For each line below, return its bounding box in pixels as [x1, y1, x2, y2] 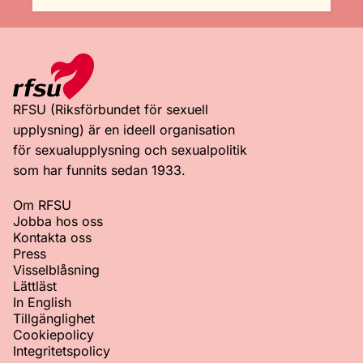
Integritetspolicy [13, 342, 110, 359]
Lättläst [13, 277, 57, 294]
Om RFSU [13, 196, 71, 213]
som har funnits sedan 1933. [13, 161, 186, 178]
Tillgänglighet [13, 310, 95, 327]
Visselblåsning [13, 261, 100, 278]
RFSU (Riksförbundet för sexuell [13, 100, 208, 117]
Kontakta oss [13, 228, 92, 246]
